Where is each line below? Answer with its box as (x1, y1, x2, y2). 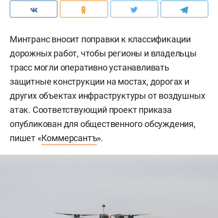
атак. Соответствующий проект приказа (10, 104, 172, 115)
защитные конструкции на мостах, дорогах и (10, 76, 189, 87)
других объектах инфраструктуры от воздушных (10, 90, 205, 101)
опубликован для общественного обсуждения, (10, 118, 196, 129)
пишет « (10, 132, 41, 143)
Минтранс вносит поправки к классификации (10, 34, 191, 44)
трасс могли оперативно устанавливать (10, 62, 169, 73)
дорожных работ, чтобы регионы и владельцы (10, 48, 197, 58)
